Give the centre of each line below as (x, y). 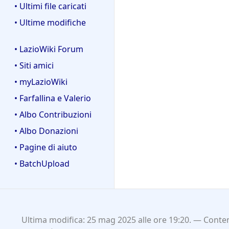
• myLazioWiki (41, 82)
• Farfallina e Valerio (53, 98)
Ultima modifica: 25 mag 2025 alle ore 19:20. (106, 220)
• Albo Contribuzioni (53, 115)
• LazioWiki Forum (49, 49)
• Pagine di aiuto (46, 147)
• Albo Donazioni (46, 131)
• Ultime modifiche (50, 22)
